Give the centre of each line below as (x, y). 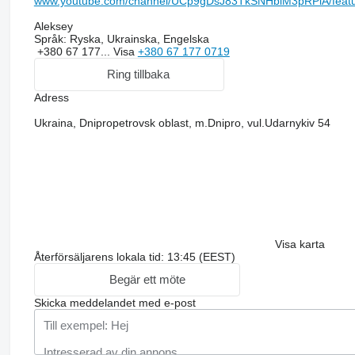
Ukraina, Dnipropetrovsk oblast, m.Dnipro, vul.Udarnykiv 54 (182, 122)
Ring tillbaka (139, 74)
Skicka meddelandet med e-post (115, 302)
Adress (51, 97)
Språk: (50, 38)
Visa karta (300, 244)
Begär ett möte (148, 280)
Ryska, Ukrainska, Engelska (137, 38)
